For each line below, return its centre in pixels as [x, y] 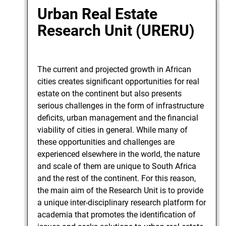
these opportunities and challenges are [106, 142]
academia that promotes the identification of [117, 214]
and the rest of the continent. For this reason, [117, 178]
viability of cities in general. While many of [113, 130]
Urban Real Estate [98, 14]
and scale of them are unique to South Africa [117, 166]
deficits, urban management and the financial [118, 118]
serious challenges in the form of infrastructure [121, 105]
